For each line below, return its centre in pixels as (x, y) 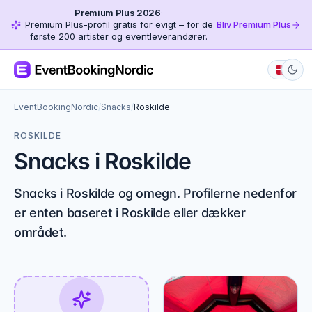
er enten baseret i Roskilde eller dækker (130, 213)
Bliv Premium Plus (254, 24)
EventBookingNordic (56, 107)
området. (41, 232)
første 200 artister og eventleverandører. (119, 36)
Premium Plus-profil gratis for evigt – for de (119, 24)
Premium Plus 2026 (118, 13)
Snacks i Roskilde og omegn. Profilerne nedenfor (156, 193)
